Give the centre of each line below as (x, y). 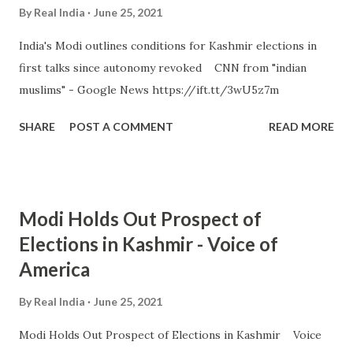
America (54, 269)
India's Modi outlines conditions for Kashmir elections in (168, 46)
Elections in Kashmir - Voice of (149, 244)
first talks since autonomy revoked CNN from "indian (163, 68)
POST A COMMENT (121, 126)
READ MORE (301, 126)
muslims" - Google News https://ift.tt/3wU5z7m (149, 90)
